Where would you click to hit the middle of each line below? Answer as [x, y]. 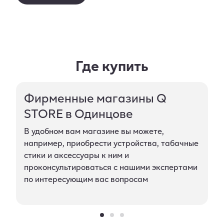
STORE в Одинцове [78, 113]
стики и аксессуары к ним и [76, 155]
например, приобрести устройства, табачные [111, 143]
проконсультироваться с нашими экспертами [111, 167]
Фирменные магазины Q [95, 98]
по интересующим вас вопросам [86, 179]
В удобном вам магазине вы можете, [94, 131]
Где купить [112, 65]
